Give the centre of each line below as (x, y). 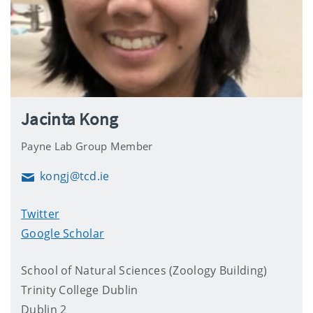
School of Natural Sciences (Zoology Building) (144, 270)
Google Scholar (63, 233)
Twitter (41, 213)
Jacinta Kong (70, 118)
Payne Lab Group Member (87, 146)
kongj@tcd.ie (75, 176)
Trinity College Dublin (80, 290)
